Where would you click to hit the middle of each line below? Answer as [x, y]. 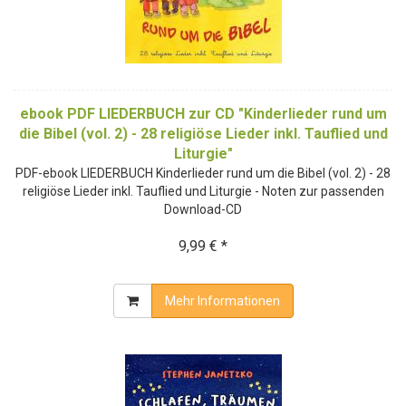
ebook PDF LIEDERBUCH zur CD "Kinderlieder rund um [203, 113]
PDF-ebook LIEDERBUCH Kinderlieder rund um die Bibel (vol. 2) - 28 [203, 173]
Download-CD [203, 209]
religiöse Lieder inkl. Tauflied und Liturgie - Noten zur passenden [203, 191]
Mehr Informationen [222, 300]
